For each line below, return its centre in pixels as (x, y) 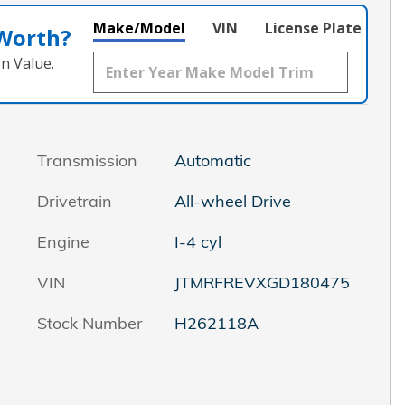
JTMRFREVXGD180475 (262, 283)
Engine (63, 242)
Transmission (87, 161)
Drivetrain (75, 202)
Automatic (212, 161)
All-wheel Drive (232, 202)
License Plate (313, 28)
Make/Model (139, 28)
